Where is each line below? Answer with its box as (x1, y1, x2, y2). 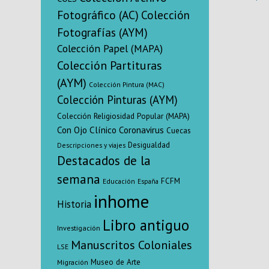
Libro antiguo (103, 215, 189, 235)
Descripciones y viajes (57, 140, 125, 150)
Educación (103, 176, 135, 186)
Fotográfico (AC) (57, 7, 139, 22)
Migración (57, 257, 88, 267)
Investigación (57, 222, 100, 232)
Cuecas (166, 125, 191, 136)
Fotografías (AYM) (57, 24, 148, 40)
